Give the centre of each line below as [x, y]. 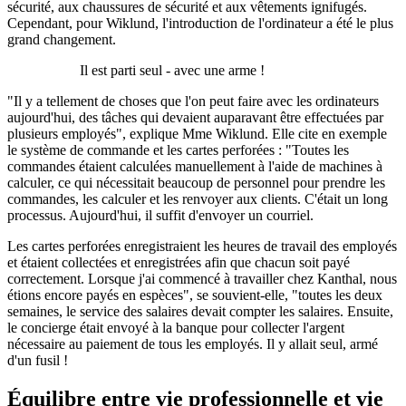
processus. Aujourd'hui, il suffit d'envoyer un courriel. [160, 215]
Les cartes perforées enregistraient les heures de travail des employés [202, 246]
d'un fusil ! [38, 360]
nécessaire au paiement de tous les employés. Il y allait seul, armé [193, 343]
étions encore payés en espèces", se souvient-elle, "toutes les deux [195, 295]
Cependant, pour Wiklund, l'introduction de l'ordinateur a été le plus [200, 23]
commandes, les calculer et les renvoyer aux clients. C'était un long [198, 198]
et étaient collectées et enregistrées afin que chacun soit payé [179, 262]
